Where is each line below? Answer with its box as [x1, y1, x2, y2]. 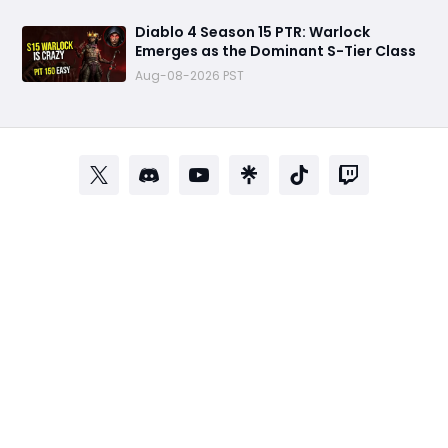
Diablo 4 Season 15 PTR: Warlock [135, 22, 370, 43]
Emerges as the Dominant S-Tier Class [135, 41, 416, 62]
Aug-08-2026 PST [135, 67, 244, 85]
